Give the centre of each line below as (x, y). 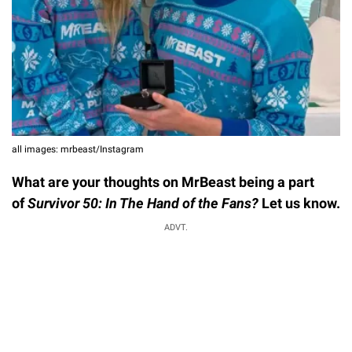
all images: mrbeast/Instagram (78, 149)
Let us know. (301, 203)
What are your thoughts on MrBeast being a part (163, 181)
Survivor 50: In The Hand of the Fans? (145, 203)
